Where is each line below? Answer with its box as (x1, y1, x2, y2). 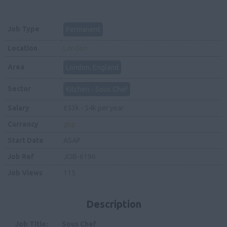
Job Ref (8, 153, 34, 161)
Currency (8, 120, 39, 128)
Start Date (8, 136, 44, 144)
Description (86, 198, 141, 210)
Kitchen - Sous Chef (66, 85, 128, 93)
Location (8, 44, 37, 52)
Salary (8, 104, 29, 112)
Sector (8, 85, 31, 93)
